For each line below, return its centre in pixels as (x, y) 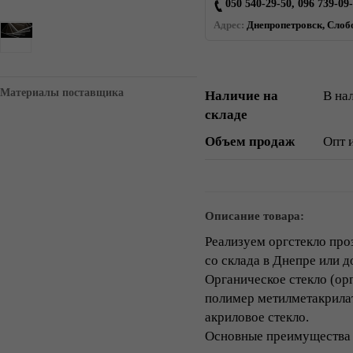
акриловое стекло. (257, 317)
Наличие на (242, 96)
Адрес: (229, 25)
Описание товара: (255, 216)
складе (226, 115)
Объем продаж (250, 141)
